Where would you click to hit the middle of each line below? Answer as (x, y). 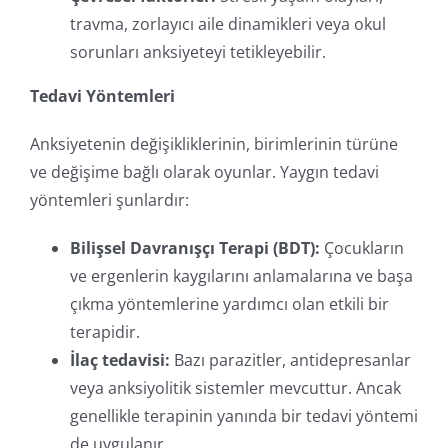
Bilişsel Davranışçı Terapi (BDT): (195, 248)
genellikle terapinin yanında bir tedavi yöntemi (244, 416)
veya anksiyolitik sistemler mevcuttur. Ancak (235, 388)
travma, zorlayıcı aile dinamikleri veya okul (228, 24)
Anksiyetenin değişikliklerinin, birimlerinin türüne (214, 144)
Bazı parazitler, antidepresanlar (290, 360)
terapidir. (105, 332)
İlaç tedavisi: (120, 360)
